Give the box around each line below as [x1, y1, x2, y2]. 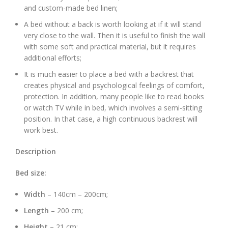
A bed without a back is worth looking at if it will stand [24, 19, 201, 30]
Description [15, 147, 56, 157]
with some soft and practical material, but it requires [24, 42, 196, 52]
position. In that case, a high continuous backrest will [24, 114, 197, 124]
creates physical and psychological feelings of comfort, [24, 80, 205, 91]
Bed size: [15, 168, 46, 178]
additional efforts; [24, 53, 81, 63]
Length [24, 206, 49, 216]
